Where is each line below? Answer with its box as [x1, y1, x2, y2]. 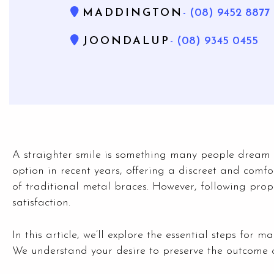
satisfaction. [12, 197, 70, 209]
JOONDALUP [83, 35, 170, 47]
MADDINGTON [83, 7, 183, 19]
